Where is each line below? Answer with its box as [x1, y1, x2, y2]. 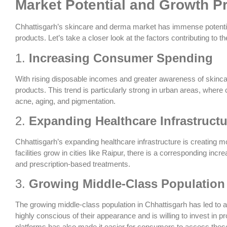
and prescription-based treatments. [15, 159, 130, 168]
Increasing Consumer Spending [29, 51, 213, 65]
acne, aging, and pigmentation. [15, 96, 116, 105]
